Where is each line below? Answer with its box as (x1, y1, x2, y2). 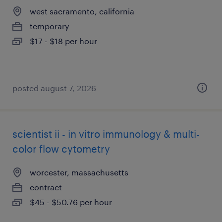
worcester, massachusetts (30, 167, 128, 177)
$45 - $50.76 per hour (30, 197, 112, 207)
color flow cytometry (12, 143, 110, 155)
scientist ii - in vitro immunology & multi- (12, 128, 200, 140)
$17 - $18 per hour (30, 36, 97, 46)
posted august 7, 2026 (12, 83, 96, 93)
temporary (30, 21, 69, 31)
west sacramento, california (30, 6, 134, 16)
